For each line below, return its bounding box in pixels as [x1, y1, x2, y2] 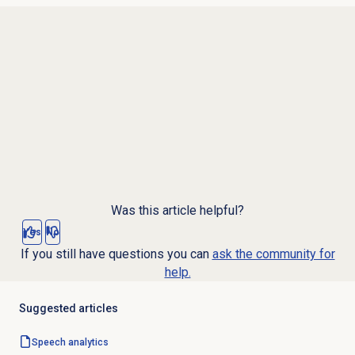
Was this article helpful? [111, 203, 244, 219]
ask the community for [212, 246, 335, 262]
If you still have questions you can [20, 246, 212, 262]
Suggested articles [18, 302, 118, 315]
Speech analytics [31, 337, 109, 349]
